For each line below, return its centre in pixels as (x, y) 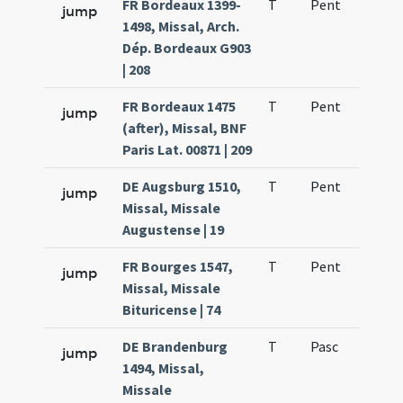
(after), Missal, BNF (185, 128)
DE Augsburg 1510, (182, 186)
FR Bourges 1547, (178, 266)
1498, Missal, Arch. (181, 26)
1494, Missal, (164, 368)
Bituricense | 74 (172, 309)
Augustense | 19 (174, 229)
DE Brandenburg (175, 346)
